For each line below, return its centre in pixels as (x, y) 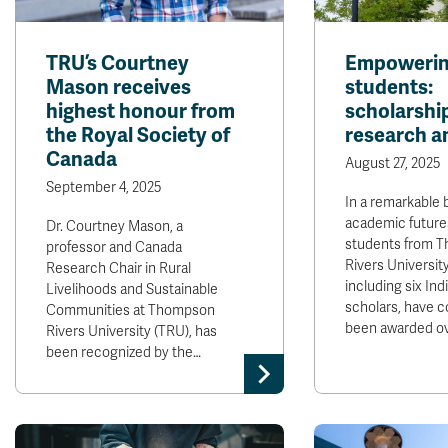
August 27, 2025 (392, 163)
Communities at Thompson (130, 310)
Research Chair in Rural (118, 268)
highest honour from (140, 111)
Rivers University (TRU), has (131, 331)
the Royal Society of (138, 135)
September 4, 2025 (103, 187)
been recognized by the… (123, 352)
